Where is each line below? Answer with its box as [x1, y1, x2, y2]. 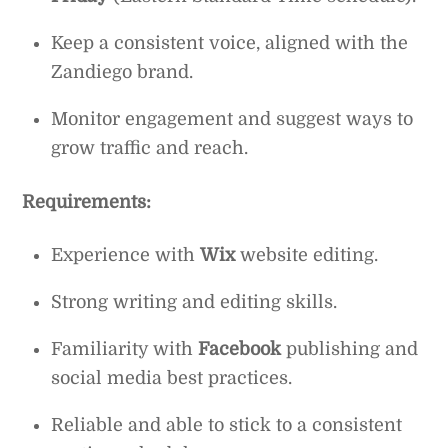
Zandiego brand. [51, 61, 194, 82]
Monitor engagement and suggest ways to [51, 108, 414, 129]
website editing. [235, 244, 379, 265]
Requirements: [22, 192, 152, 213]
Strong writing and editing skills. [51, 291, 338, 312]
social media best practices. [51, 367, 293, 388]
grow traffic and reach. [51, 137, 249, 158]
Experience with [51, 244, 201, 265]
